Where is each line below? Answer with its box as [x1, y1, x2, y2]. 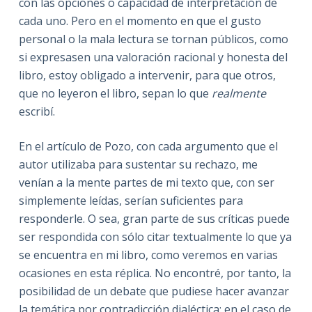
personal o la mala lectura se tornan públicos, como [18, 31, 288, 47]
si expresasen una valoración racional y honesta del [18, 49, 288, 65]
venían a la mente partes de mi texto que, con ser [18, 174, 274, 190]
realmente [211, 85, 266, 101]
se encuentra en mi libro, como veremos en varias [18, 247, 278, 263]
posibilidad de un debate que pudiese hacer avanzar [18, 283, 289, 299]
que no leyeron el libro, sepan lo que [18, 85, 212, 101]
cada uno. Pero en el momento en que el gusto [18, 13, 261, 29]
